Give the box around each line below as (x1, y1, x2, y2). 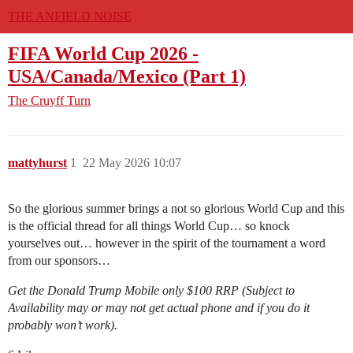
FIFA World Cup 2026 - (8, 43, 199, 64)
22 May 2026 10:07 (83, 156, 181, 170)
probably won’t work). (8, 318, 117, 333)
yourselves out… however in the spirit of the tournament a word (8, 236, 325, 251)
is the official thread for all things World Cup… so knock (8, 219, 290, 233)
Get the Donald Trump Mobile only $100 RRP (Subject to (8, 284, 295, 298)
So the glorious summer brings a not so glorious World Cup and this (8, 202, 344, 216)
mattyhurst (8, 156, 67, 170)
